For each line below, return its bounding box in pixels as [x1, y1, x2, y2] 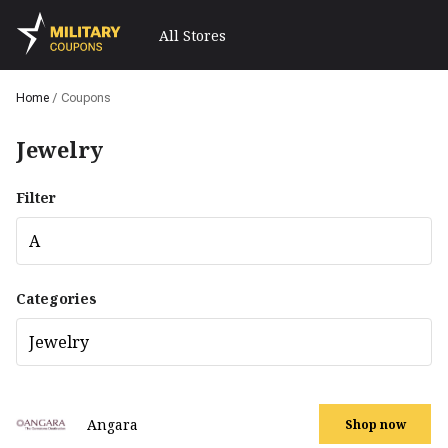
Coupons [61, 91, 110, 105]
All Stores [159, 25, 226, 45]
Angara [87, 415, 138, 434]
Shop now [344, 415, 406, 433]
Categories [16, 289, 97, 308]
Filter [16, 188, 56, 207]
